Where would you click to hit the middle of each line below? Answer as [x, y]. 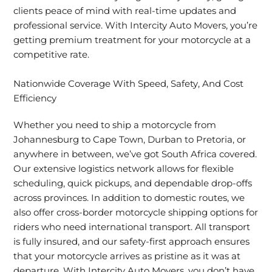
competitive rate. [52, 55]
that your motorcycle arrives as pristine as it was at [127, 256]
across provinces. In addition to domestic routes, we [129, 198]
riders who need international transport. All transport [132, 227]
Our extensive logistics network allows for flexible [124, 168]
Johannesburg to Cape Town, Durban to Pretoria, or [130, 139]
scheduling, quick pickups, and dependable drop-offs [133, 183]
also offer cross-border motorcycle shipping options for [136, 212]
